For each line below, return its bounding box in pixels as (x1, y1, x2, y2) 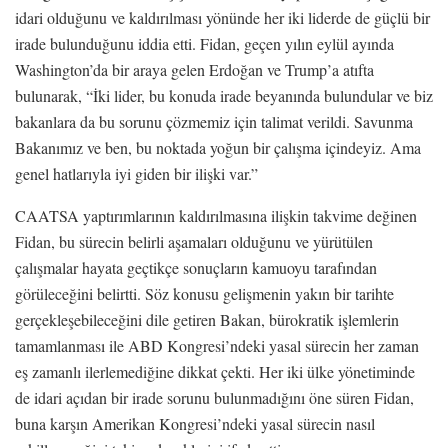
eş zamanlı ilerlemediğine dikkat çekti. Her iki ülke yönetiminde (15, 360, 415, 382)
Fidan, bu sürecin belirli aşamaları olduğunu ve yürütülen (15, 230, 373, 252)
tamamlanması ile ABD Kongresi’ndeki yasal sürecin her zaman (15, 334, 419, 356)
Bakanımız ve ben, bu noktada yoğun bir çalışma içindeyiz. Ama (15, 136, 421, 158)
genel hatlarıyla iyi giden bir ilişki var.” (15, 162, 258, 184)
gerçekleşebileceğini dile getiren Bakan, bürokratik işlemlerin (15, 308, 399, 330)
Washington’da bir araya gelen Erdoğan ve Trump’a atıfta (15, 58, 374, 80)
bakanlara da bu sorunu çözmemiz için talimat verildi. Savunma (15, 110, 413, 132)
